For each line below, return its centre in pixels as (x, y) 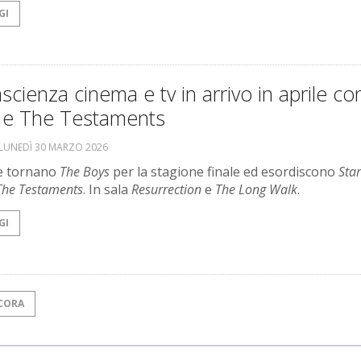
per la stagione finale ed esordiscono (224, 172)
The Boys (85, 172)
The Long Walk (256, 190)
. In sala (107, 190)
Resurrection (166, 190)
